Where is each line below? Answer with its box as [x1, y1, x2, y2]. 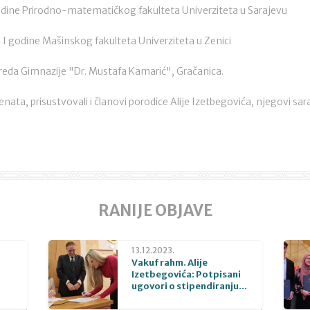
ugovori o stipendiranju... [131, 280, 247, 292]
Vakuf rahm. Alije [131, 257, 208, 268]
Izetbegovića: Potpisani [131, 268, 241, 280]
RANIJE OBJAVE [98, 201, 212, 220]
